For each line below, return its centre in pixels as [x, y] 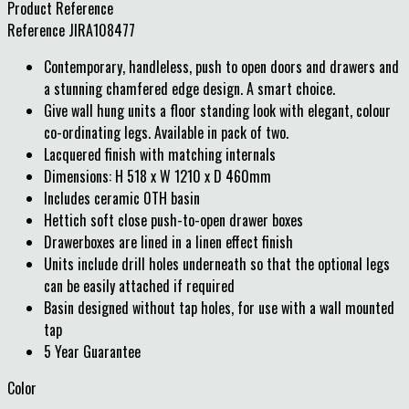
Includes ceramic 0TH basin [122, 199]
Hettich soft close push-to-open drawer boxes [173, 220]
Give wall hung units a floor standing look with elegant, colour [217, 111]
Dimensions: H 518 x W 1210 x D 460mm [157, 177]
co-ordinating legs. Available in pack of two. [166, 133]
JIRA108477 [102, 31]
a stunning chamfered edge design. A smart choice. [189, 89]
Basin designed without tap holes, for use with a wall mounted [219, 308]
